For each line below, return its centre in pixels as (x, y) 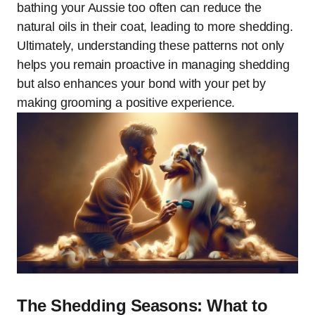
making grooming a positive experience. (126, 103)
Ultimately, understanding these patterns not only (151, 46)
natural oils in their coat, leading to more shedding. (155, 27)
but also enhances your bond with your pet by (142, 84)
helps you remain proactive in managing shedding (153, 65)
